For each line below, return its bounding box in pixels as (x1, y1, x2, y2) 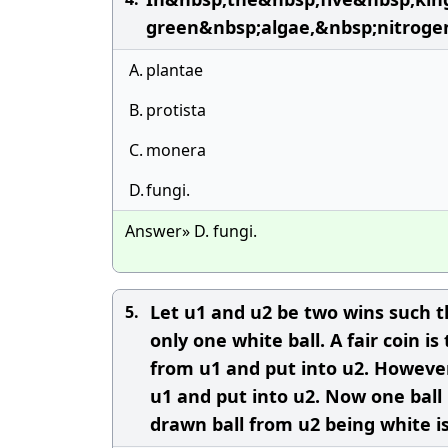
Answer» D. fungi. (125, 220, 257, 242)
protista (146, 99, 206, 121)
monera (146, 139, 206, 161)
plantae (146, 59, 203, 81)
